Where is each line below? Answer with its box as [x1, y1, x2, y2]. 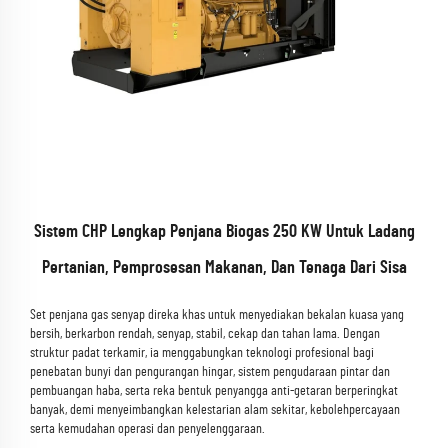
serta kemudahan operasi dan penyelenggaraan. [30, 422, 265, 436]
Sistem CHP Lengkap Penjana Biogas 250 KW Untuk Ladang [33, 223, 415, 241]
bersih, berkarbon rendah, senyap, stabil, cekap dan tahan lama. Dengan [30, 327, 380, 341]
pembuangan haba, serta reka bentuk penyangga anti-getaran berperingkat [30, 384, 398, 398]
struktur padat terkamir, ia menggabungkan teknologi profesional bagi [30, 346, 374, 360]
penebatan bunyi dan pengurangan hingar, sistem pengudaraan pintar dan [30, 365, 390, 379]
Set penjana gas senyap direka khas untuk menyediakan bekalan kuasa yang [30, 308, 404, 322]
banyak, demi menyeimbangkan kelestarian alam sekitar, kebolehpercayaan [30, 403, 400, 417]
